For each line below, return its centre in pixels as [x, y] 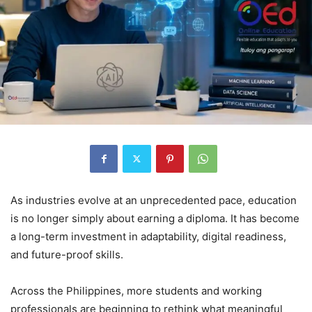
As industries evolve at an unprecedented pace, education [154, 200]
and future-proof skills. [67, 254]
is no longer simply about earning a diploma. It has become [155, 218]
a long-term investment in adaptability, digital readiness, [148, 236]
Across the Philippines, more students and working [136, 290]
